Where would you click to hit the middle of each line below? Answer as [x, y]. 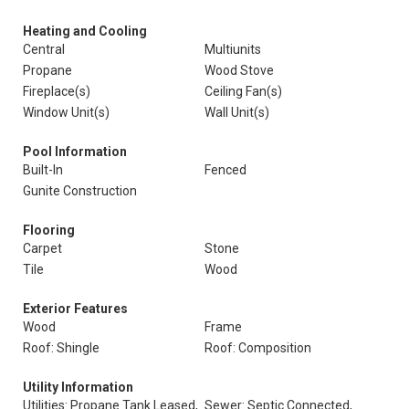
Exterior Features [75, 309]
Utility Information [78, 387]
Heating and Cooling [85, 31]
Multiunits [233, 49]
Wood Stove [239, 70]
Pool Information [75, 152]
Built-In [43, 170]
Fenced [225, 170]
